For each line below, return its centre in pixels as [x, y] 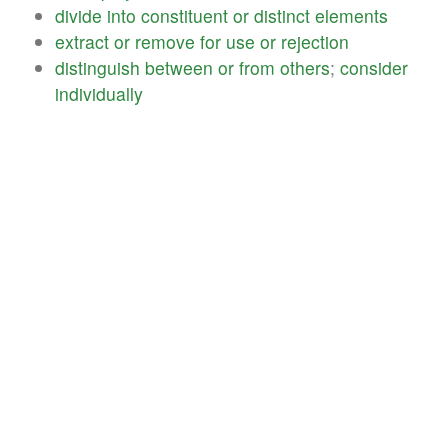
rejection [315, 41]
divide [78, 15]
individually [99, 93]
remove [165, 41]
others [305, 67]
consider [374, 67]
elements [351, 15]
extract [82, 41]
